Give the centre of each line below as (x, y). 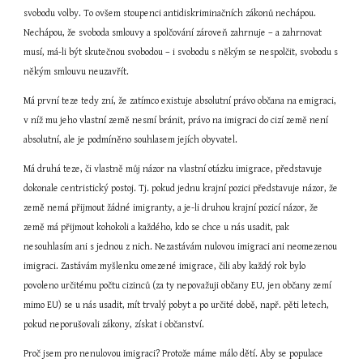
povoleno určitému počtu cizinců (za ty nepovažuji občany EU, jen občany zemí (178, 286)
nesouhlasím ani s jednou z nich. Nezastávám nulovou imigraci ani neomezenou (181, 247)
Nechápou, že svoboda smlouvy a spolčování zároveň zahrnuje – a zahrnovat (173, 33)
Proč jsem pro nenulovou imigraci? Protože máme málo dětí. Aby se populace (174, 354)
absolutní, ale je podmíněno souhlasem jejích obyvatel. (131, 140)
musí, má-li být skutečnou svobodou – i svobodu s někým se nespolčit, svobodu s (181, 52)
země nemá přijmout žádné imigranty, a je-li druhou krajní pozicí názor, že (171, 208)
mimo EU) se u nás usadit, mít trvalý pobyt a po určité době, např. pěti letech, (177, 305)
